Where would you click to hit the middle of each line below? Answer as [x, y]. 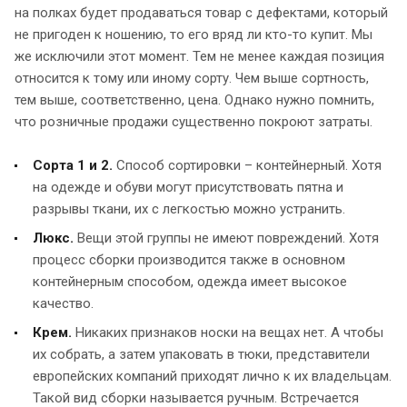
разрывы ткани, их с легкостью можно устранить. [189, 208]
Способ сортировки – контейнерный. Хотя [247, 165]
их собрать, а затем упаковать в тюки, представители [201, 354]
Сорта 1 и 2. [73, 165]
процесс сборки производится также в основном [189, 259]
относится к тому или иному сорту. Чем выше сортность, [192, 78]
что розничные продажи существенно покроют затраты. [194, 121]
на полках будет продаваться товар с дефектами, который [201, 12]
